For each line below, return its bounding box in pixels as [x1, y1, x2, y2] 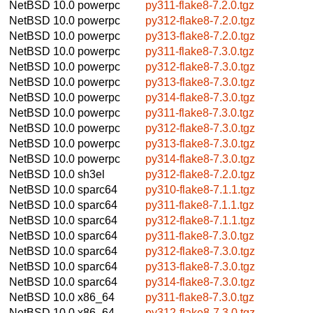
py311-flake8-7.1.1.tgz [145, 198, 254, 211]
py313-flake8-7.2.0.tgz [145, 29, 255, 42]
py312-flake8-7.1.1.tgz [145, 214, 255, 226]
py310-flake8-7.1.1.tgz [145, 183, 255, 196]
